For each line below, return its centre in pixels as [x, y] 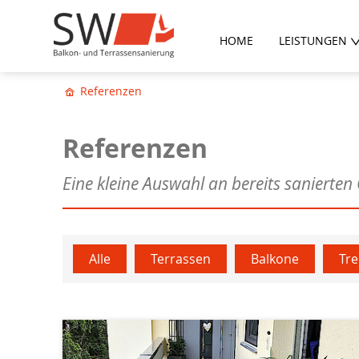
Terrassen [181, 259]
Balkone [275, 259]
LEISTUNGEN [313, 40]
